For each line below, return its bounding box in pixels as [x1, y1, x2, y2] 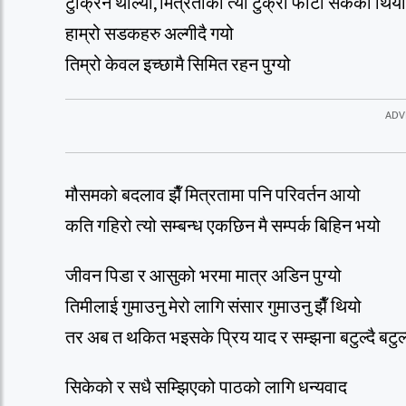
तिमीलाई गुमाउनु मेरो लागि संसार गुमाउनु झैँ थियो [65, 292, 362, 324]
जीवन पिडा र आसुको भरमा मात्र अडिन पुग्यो [65, 261, 342, 293]
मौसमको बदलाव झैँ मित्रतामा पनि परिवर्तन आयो [65, 180, 361, 212]
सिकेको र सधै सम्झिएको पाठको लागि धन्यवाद [65, 372, 347, 403]
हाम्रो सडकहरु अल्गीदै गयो [65, 18, 234, 50]
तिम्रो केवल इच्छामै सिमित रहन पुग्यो [65, 49, 291, 81]
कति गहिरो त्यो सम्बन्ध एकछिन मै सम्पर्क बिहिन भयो [65, 211, 381, 243]
